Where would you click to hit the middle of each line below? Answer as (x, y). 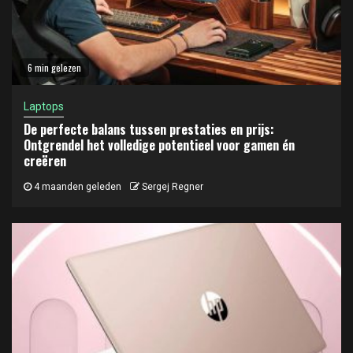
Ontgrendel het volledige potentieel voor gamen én (159, 145)
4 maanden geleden (76, 186)
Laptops (44, 106)
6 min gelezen (54, 67)
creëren (45, 160)
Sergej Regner (173, 186)
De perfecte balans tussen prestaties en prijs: (149, 129)
